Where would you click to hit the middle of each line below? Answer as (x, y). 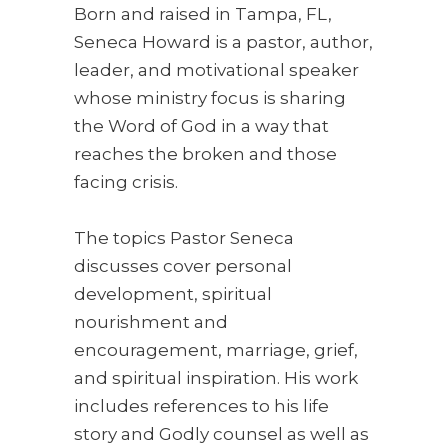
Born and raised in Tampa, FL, (203, 14)
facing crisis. (126, 182)
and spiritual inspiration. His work (216, 378)
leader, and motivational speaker (216, 70)
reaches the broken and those (205, 154)
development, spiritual (173, 294)
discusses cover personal (183, 266)
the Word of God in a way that (201, 126)
